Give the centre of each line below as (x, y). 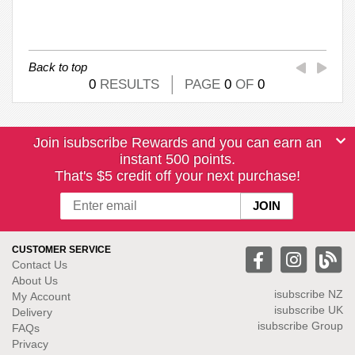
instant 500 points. (177, 159)
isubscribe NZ (309, 294)
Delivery (32, 312)
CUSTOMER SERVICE (61, 249)
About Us (35, 280)
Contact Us (40, 264)
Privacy (30, 344)
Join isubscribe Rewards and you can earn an (177, 142)
